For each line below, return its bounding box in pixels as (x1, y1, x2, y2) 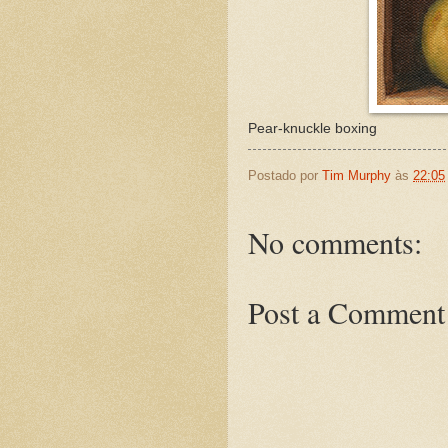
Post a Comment (248, 292, 445, 333)
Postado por (248, 167, 322, 183)
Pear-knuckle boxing (248, 120, 377, 136)
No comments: (248, 222, 422, 263)
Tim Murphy (322, 167, 391, 183)
